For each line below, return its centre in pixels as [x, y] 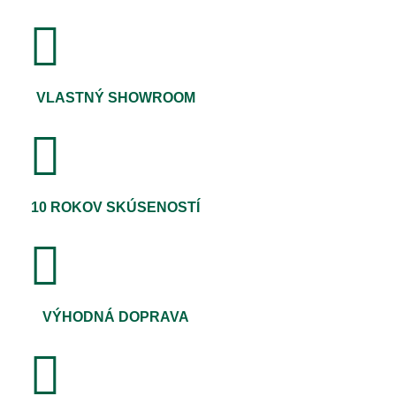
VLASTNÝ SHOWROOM [115, 98]
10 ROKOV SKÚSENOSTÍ [116, 208]
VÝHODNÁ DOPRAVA [115, 317]
